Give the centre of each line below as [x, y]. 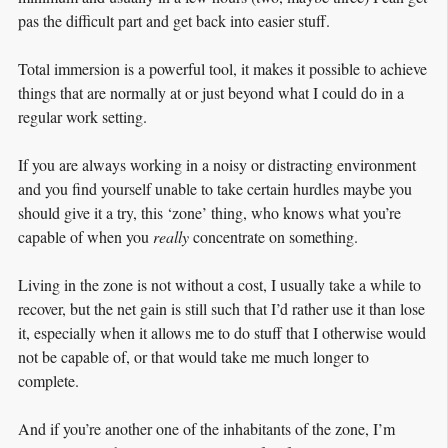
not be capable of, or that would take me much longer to [193, 356]
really [171, 236]
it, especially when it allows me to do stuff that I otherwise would [222, 332]
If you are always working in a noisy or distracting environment [217, 164]
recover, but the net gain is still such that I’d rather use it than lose [221, 308]
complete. [48, 380]
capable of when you [85, 236]
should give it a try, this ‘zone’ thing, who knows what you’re [209, 212]
